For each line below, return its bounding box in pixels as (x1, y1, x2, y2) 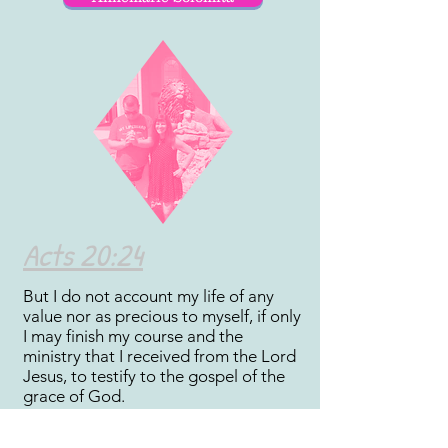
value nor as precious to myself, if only (23, 306, 301, 326)
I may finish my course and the (23, 326, 243, 346)
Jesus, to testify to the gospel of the (23, 366, 285, 386)
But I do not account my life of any (23, 286, 274, 306)
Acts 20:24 (23, 234, 143, 276)
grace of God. (23, 386, 125, 406)
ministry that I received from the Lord (23, 346, 296, 366)
